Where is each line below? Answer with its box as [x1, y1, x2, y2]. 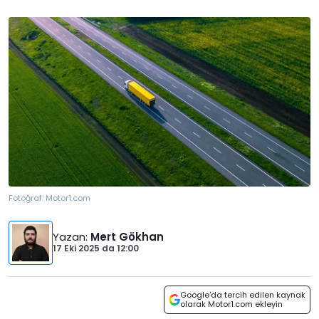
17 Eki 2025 [53, 242, 100, 255]
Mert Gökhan [90, 229, 164, 245]
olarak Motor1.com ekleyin [180, 298, 283, 310]
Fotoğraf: [9, 192, 46, 204]
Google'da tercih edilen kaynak [180, 289, 305, 301]
